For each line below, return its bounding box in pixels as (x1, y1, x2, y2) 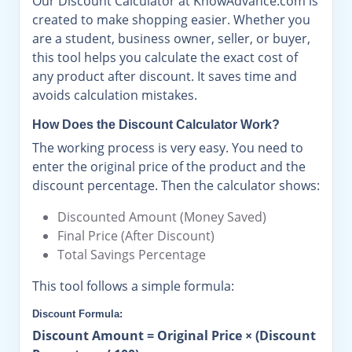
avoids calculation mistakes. (32, 86, 197, 104)
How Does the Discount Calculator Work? (32, 118, 280, 131)
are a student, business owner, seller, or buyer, (32, 30, 310, 47)
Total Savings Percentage (57, 246, 206, 263)
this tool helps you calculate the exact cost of (32, 49, 298, 66)
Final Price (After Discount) (57, 227, 214, 244)
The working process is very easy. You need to (32, 139, 303, 156)
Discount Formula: (32, 308, 123, 320)
